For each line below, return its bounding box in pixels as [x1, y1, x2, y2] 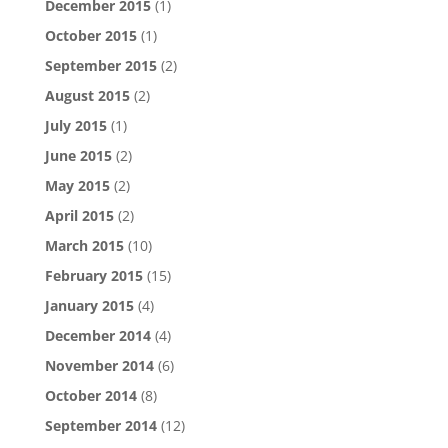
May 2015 [44, 176, 110, 195]
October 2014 [44, 386, 137, 405]
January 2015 [44, 296, 134, 315]
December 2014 [44, 326, 151, 345]
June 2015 [44, 146, 112, 165]
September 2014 [44, 416, 157, 435]
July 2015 [44, 116, 107, 135]
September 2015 [44, 56, 157, 75]
